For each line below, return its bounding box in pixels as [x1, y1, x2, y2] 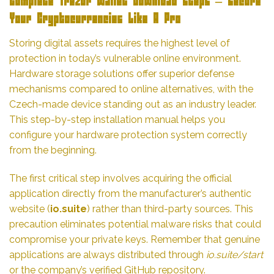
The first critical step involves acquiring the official [9, 172, 232, 185]
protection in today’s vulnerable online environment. [9, 53, 241, 65]
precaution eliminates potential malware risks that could [9, 218, 261, 231]
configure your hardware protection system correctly [9, 129, 247, 141]
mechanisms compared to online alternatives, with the [9, 83, 253, 95]
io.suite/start [206, 249, 263, 261]
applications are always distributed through [9, 249, 206, 261]
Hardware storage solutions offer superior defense [9, 68, 234, 80]
